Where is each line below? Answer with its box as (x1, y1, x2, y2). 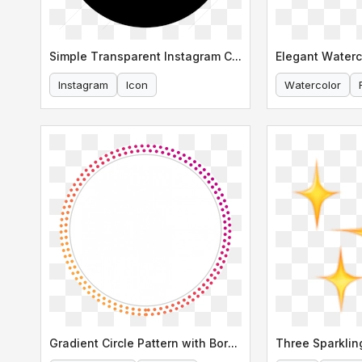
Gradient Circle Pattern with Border (228, 335, 238, 350)
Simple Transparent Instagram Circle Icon (232, 48, 242, 63)
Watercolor (284, 78, 341, 91)
